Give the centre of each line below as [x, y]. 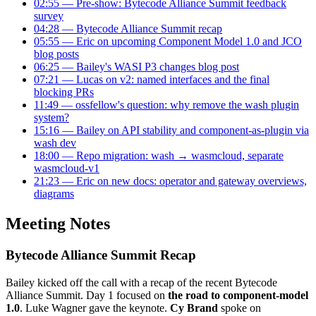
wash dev [55, 143]
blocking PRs [64, 92]
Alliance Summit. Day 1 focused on [87, 295]
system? [51, 118]
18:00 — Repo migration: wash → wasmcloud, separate [159, 156]
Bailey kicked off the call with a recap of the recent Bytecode [141, 282]
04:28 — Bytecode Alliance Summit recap [128, 29]
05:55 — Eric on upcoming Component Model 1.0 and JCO [168, 42]
